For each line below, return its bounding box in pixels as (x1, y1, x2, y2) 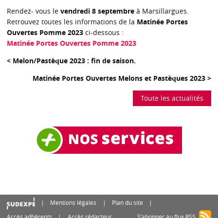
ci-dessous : (83, 28, 124, 37)
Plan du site (111, 199, 143, 207)
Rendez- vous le (7, 6, 60, 16)
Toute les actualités (141, 93, 203, 103)
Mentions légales (50, 199, 97, 207)
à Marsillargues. (134, 6, 189, 16)
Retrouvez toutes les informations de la (7, 17, 137, 27)
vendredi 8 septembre (60, 6, 134, 16)
